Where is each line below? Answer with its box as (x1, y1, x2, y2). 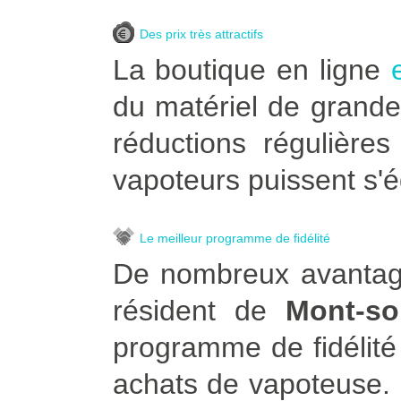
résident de (112, 294, 286, 327)
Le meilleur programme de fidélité (139, 231, 330, 245)
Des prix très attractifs (139, 27, 263, 41)
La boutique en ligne (112, 54, 391, 86)
